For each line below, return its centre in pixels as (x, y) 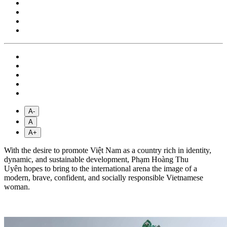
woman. (17, 186)
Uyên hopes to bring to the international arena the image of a (101, 168)
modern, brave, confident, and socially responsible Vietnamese (104, 177)
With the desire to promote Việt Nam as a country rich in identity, (108, 150)
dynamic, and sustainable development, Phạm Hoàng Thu (96, 159)
